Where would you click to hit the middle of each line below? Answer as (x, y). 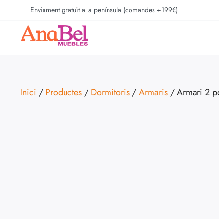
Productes (64, 92)
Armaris (153, 92)
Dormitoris (110, 92)
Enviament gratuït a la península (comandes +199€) (104, 10)
